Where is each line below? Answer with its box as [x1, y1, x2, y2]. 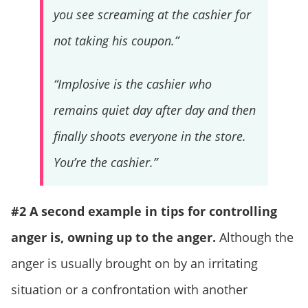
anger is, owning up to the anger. [11, 228, 216, 245]
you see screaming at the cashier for [53, 5, 251, 23]
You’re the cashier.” [53, 153, 157, 170]
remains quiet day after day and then [53, 101, 256, 118]
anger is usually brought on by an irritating [11, 254, 258, 272]
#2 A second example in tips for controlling [11, 202, 277, 219]
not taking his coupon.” [53, 32, 179, 49]
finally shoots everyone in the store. [53, 127, 246, 144]
